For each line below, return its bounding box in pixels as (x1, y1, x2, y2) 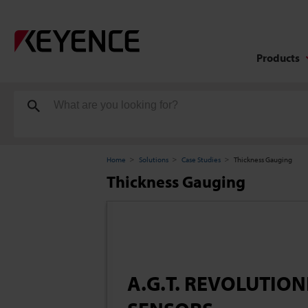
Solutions (139, 155, 168, 164)
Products (256, 50, 300, 65)
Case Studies (181, 155, 221, 164)
